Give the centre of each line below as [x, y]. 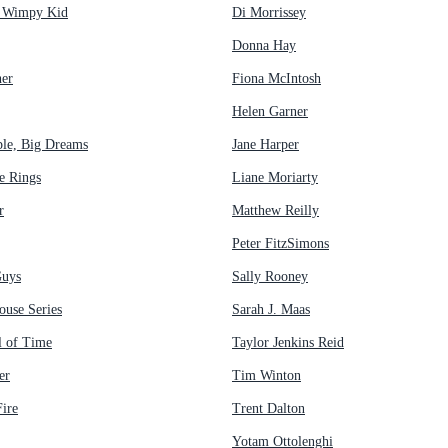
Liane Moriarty [275, 177]
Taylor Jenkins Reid [288, 342]
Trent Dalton [268, 408]
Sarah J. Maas [271, 309]
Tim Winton [266, 375]
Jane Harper [265, 144]
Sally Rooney [270, 276]
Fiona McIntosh [276, 78]
